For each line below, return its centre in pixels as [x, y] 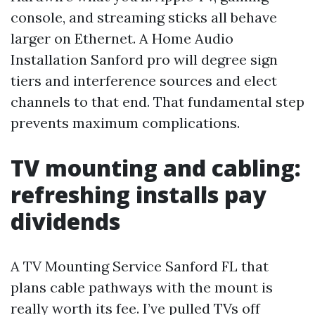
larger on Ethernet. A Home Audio [122, 38]
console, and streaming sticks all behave [144, 17]
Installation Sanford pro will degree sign [144, 59]
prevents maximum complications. [125, 123]
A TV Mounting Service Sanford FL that [140, 266]
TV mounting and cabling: [156, 168]
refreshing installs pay [139, 194]
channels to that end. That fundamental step [157, 102]
